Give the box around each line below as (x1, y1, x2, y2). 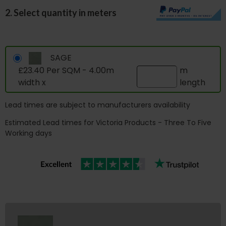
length (180, 76, 206, 88)
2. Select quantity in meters (5, 7, 117, 18)
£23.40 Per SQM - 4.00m (18, 64, 114, 76)
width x (18, 76, 48, 88)
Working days (5, 128, 52, 138)
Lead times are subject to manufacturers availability (5, 99, 190, 110)
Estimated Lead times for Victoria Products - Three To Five (5, 117, 211, 128)
